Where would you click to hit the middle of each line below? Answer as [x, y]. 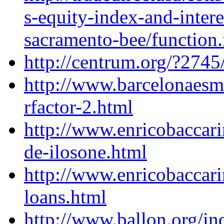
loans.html [65, 197]
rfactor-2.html [78, 107]
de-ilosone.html [85, 152]
